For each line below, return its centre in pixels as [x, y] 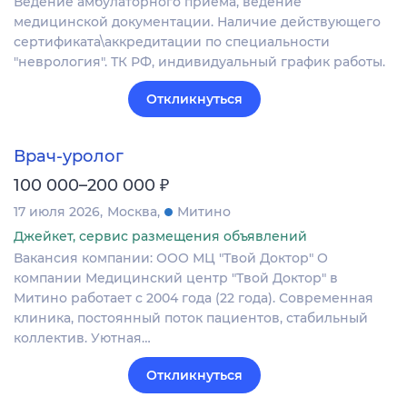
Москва [132, 212]
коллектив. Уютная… [82, 338]
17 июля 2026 [57, 212]
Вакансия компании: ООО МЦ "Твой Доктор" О [171, 258]
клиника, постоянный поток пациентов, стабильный [191, 318]
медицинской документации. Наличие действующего [197, 21]
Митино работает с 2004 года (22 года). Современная [194, 298]
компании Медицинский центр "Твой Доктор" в [176, 278]
